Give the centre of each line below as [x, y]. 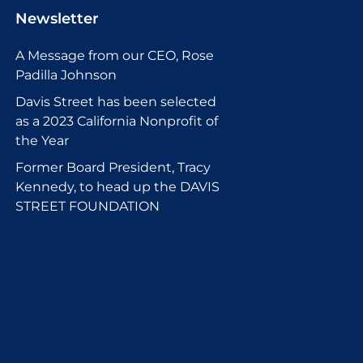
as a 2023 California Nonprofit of [117, 121]
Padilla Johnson [66, 75]
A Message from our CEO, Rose [115, 55]
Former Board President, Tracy [113, 167]
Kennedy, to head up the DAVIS [117, 186]
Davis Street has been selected [116, 101]
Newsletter [57, 18]
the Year [42, 140]
